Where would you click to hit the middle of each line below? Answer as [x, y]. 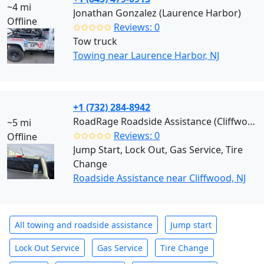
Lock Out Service [47, 248]
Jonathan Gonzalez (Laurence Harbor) [157, 13]
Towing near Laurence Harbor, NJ [146, 55]
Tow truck [95, 41]
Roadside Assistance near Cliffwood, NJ [159, 178]
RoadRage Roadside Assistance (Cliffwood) [251, 121]
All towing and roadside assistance [84, 225]
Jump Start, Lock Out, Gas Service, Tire [158, 150]
